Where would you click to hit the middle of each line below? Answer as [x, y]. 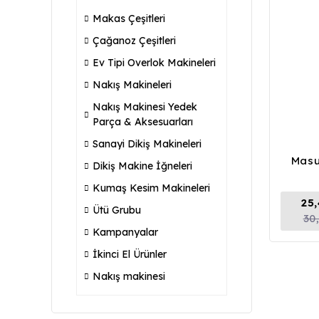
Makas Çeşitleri [129, 19]
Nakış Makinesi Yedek [145, 107]
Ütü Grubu [117, 210]
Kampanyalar [125, 232]
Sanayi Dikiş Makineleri [147, 144]
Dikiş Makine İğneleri [142, 166]
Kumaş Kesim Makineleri [151, 188]
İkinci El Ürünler [130, 254]
